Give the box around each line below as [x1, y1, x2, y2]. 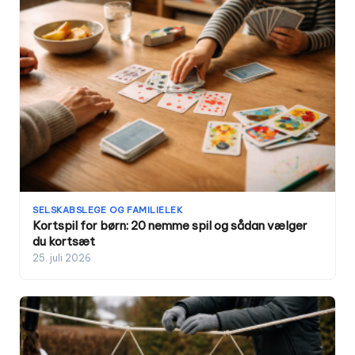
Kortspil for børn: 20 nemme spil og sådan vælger [32, 218, 307, 234]
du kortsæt [32, 234, 95, 250]
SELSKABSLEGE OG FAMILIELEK [32, 204, 182, 216]
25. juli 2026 [32, 252, 91, 265]
